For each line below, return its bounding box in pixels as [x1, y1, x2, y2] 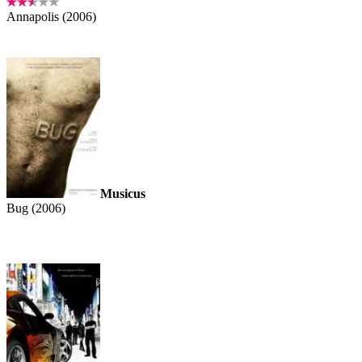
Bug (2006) [6, 201, 65, 216]
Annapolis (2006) [6, 10, 96, 24]
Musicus [100, 187, 145, 201]
